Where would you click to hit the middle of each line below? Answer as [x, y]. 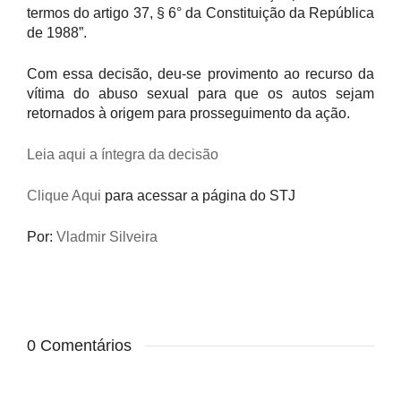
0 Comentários [79, 346]
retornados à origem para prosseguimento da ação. [188, 113]
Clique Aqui [64, 196]
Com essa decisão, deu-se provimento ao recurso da [200, 74]
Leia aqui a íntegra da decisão [123, 154]
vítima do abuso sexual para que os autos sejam [200, 94]
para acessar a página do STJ [198, 196]
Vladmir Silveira [107, 237]
